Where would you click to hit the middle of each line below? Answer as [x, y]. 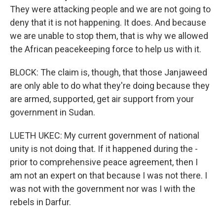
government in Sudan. [53, 112]
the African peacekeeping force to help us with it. [106, 49]
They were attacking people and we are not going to [110, 9]
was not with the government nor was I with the [103, 189]
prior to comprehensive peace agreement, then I [104, 162]
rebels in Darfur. [40, 202]
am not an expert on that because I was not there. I [109, 175]
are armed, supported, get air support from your [102, 99]
